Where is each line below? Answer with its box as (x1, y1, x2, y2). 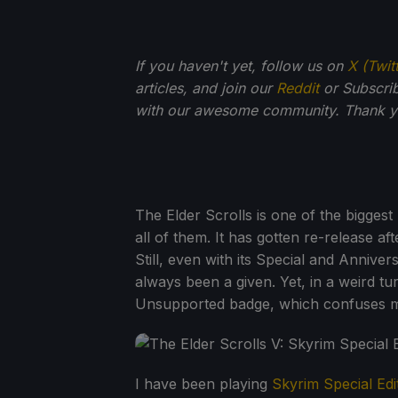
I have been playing (135, 374, 272, 393)
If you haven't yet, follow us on (135, 56, 347, 75)
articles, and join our (135, 78, 276, 97)
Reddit (276, 78, 319, 97)
